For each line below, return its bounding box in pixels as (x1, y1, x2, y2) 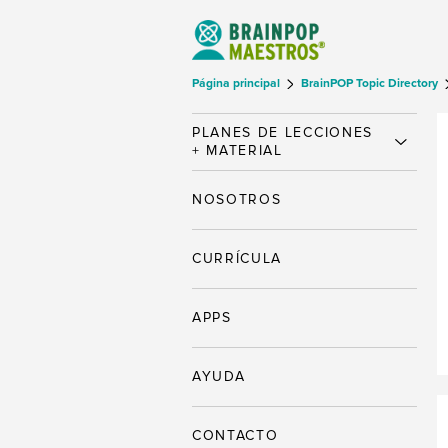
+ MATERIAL (192, 142, 283, 159)
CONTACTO (192, 427, 279, 444)
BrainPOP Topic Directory (301, 76, 441, 91)
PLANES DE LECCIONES (192, 124, 373, 141)
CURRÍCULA (192, 250, 283, 267)
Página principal (192, 76, 283, 91)
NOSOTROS (192, 191, 282, 208)
